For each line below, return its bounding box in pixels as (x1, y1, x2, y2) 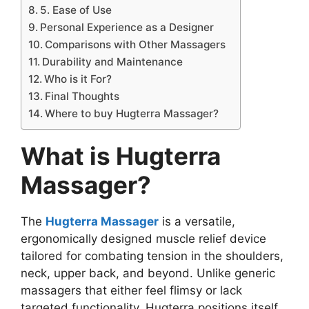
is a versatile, (159, 215, 235, 228)
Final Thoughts (45, 90, 120, 103)
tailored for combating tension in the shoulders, (21, 249, 283, 263)
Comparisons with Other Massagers (45, 38, 226, 51)
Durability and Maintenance (42, 55, 183, 68)
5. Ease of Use (40, 3, 112, 17)
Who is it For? (44, 72, 112, 86)
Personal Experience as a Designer (40, 21, 215, 34)
